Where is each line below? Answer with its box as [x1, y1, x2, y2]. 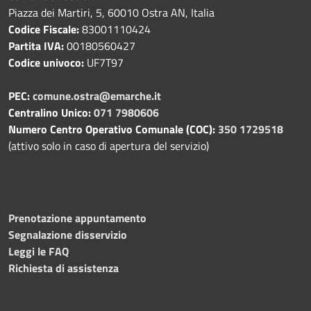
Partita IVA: [8, 37, 64, 54]
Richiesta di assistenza [8, 259, 119, 276]
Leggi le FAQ [8, 242, 69, 260]
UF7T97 [84, 53, 124, 71]
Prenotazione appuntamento [8, 209, 146, 226]
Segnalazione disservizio [8, 226, 127, 243]
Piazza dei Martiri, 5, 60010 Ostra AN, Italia [8, 3, 215, 21]
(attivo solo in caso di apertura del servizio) [8, 137, 209, 154]
